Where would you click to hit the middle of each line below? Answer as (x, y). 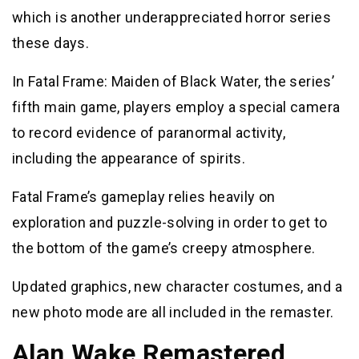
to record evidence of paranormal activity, (149, 132)
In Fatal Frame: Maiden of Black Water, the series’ (173, 81)
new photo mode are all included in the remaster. (173, 312)
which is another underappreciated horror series (171, 17)
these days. (50, 42)
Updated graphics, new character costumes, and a (177, 286)
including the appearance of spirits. (129, 158)
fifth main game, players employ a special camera (176, 107)
